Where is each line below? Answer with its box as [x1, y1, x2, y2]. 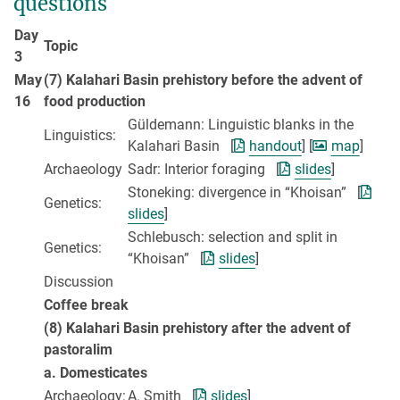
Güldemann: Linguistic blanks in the [128, 116, 354, 134]
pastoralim [44, 341, 112, 359]
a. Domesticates [44, 364, 147, 382]
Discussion [44, 273, 113, 291]
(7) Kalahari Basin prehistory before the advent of [44, 71, 362, 89]
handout [248, 137, 302, 155]
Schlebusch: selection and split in [128, 229, 337, 246]
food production [44, 93, 146, 111]
